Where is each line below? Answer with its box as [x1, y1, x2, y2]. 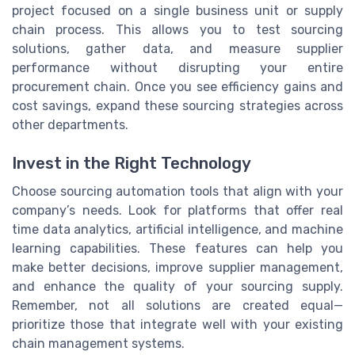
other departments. [12, 117, 128, 133]
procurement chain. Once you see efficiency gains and [12, 79, 343, 95]
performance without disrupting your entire [12, 60, 343, 76]
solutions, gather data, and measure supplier [12, 41, 343, 57]
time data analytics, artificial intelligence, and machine [12, 222, 343, 238]
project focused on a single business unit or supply [12, 3, 343, 19]
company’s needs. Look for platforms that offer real [12, 203, 343, 219]
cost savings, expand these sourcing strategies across [12, 98, 343, 114]
